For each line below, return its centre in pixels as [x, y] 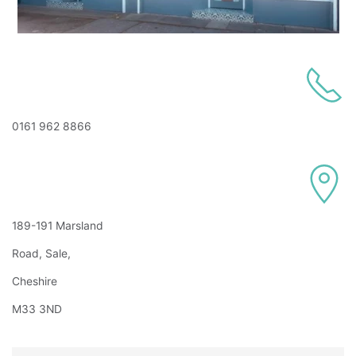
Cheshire [36, 281]
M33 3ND [37, 309]
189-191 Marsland [58, 226]
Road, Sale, [43, 253]
